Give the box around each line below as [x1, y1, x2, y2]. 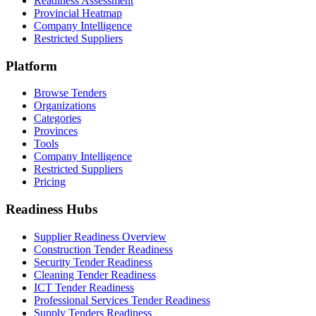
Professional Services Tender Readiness [34, 293, 210, 306]
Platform [6, 58, 57, 73]
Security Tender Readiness [34, 255, 152, 268]
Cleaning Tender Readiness [34, 268, 156, 281]
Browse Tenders [34, 87, 107, 99]
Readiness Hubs [6, 201, 97, 217]
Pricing [34, 176, 66, 188]
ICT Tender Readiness [34, 281, 134, 293]
